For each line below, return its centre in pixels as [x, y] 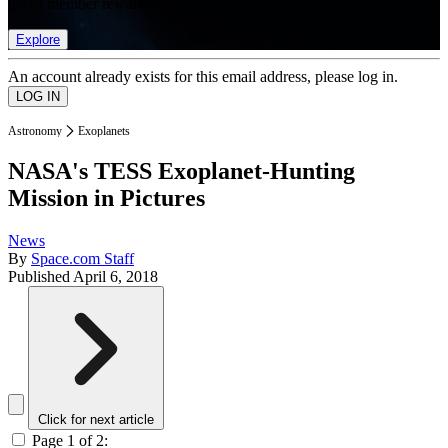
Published [40, 277]
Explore [38, 39]
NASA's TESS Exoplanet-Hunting [181, 171]
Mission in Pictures [106, 198]
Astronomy [35, 130]
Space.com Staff [82, 259]
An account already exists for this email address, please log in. [203, 76]
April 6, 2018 [115, 277]
